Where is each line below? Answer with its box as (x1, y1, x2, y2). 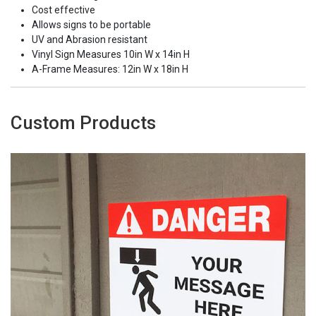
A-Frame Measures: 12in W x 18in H (32, 63, 188, 75)
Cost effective (32, 4, 95, 16)
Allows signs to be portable (32, 19, 151, 31)
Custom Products (11, 112, 156, 134)
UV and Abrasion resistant (32, 34, 147, 46)
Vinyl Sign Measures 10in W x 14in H (32, 49, 190, 61)
